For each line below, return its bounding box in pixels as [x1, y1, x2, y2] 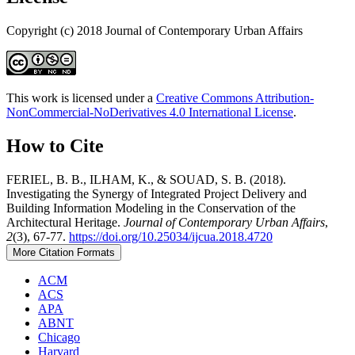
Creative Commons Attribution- [156, 90, 314, 105]
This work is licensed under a [6, 90, 156, 105]
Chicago [38, 330, 80, 344]
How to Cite [6, 135, 104, 156]
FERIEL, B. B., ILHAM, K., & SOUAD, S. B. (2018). [6, 172, 286, 186]
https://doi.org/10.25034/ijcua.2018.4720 [69, 229, 273, 243]
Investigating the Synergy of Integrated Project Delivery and [6, 186, 307, 200]
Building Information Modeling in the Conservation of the [6, 200, 296, 215]
